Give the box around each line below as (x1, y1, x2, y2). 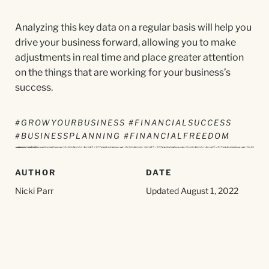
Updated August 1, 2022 (146, 186, 238, 196)
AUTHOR (15, 168, 56, 177)
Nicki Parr (15, 186, 53, 196)
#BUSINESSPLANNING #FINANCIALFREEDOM (15, 131, 230, 141)
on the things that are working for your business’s (15, 67, 231, 78)
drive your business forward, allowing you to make (15, 37, 236, 48)
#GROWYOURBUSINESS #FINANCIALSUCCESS (15, 118, 232, 127)
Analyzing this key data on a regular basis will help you (15, 22, 252, 33)
